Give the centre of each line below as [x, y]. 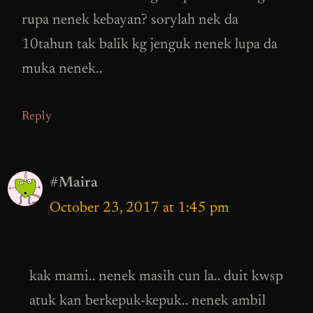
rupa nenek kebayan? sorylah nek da [130, 21]
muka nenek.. [62, 70]
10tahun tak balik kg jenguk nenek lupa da [150, 45]
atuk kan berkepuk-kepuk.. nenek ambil [147, 302]
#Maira [74, 183]
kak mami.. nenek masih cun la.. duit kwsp [156, 277]
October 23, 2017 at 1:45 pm [139, 208]
